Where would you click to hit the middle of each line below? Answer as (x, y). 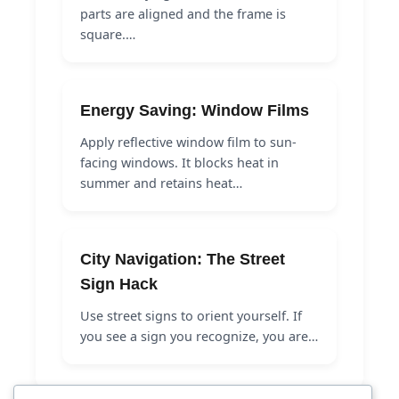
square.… (108, 34)
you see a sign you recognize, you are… (199, 336)
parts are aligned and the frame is (183, 13)
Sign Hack (119, 284)
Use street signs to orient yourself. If (191, 315)
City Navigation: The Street (183, 259)
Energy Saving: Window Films (195, 110)
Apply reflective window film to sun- (188, 142)
